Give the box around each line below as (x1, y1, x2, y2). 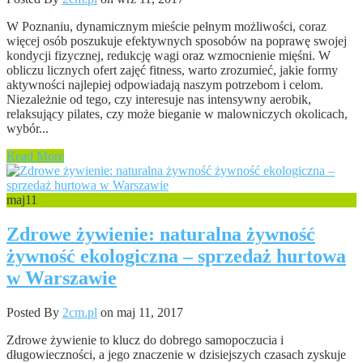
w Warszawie (6, 267, 117, 288)
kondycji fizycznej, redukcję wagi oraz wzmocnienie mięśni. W (6, 48, 331, 62)
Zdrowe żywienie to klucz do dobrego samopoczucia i (6, 332, 284, 347)
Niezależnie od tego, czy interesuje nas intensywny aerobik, (6, 92, 311, 106)
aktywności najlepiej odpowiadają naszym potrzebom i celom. (6, 77, 323, 92)
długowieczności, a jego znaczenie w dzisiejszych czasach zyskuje (6, 347, 346, 361)
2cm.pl (62, 305, 97, 319)
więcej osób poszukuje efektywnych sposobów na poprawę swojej (6, 33, 347, 48)
